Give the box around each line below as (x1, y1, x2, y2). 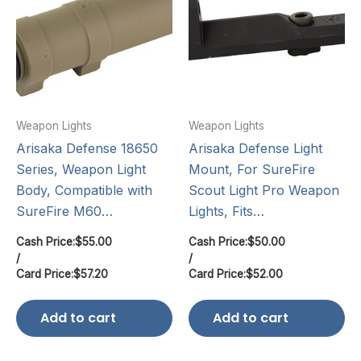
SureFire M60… (16, 203, 113, 220)
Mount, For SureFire (189, 161, 315, 178)
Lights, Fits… (189, 203, 264, 220)
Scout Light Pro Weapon (189, 182, 339, 199)
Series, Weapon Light (16, 161, 146, 178)
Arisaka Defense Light (189, 140, 322, 157)
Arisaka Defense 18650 (16, 140, 158, 157)
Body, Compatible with (16, 182, 152, 199)
